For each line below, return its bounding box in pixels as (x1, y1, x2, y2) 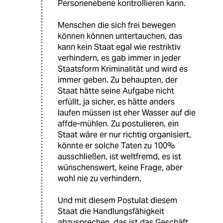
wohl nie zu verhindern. (58, 173, 141, 184)
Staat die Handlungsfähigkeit (58, 206, 164, 217)
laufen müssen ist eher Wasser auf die (58, 107, 196, 118)
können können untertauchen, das (58, 30, 182, 41)
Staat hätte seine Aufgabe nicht (58, 85, 174, 96)
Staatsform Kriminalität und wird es (58, 63, 188, 74)
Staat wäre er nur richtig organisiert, (58, 129, 191, 140)
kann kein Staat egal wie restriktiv (58, 41, 181, 52)
